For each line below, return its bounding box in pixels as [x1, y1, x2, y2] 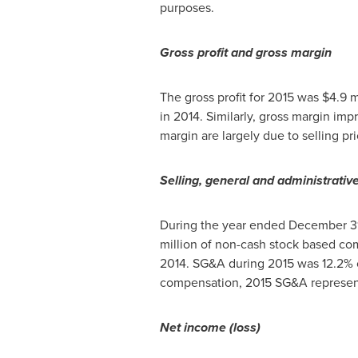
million [159, 235, 197, 253]
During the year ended [159, 216, 288, 234]
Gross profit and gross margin [159, 43, 332, 62]
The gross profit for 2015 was [159, 88, 322, 106]
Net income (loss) [159, 318, 261, 336]
